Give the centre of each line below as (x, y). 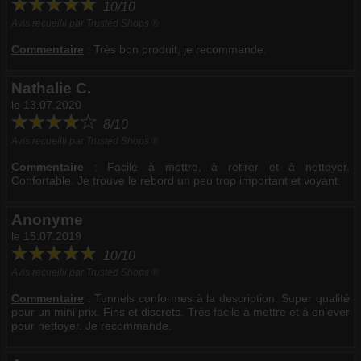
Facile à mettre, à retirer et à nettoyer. (229, 166)
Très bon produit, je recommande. (180, 49)
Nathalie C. (51, 88)
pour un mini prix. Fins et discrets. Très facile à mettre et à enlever (180, 311)
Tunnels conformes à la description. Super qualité (222, 298)
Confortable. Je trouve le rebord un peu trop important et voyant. (176, 180)
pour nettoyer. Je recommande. (91, 325)
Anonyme (47, 219)
